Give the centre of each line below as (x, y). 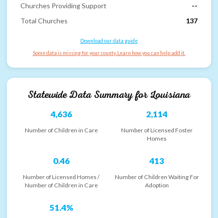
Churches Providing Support (64, 5)
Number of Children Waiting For (157, 177)
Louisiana (170, 94)
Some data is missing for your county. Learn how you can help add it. (109, 53)
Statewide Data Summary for (89, 94)
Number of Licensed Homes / (61, 177)
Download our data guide (109, 41)
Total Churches (44, 21)
